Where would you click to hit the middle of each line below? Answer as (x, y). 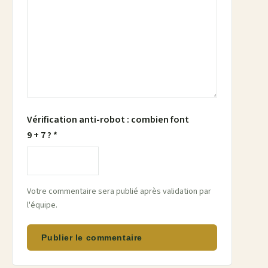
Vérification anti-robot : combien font (108, 119)
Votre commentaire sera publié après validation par (119, 192)
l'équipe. (42, 205)
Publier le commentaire (92, 238)
